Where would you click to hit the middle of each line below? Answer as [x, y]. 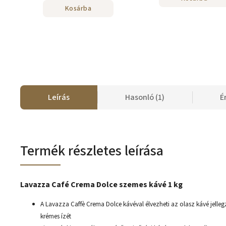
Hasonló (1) [145, 97]
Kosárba [78, 8]
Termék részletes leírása [92, 151]
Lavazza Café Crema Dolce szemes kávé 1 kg [101, 185]
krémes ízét [56, 216]
